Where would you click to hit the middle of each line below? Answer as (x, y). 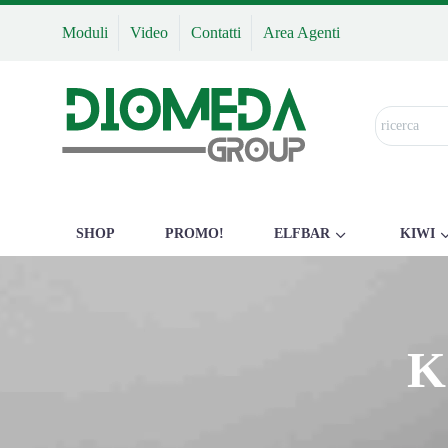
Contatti (215, 32)
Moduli (85, 32)
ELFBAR (302, 234)
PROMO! (194, 234)
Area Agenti (302, 32)
